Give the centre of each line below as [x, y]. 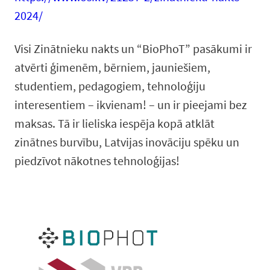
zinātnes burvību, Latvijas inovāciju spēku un [127, 142]
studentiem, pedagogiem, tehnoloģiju [110, 86]
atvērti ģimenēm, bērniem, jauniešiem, [112, 67]
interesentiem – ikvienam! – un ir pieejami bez [131, 105]
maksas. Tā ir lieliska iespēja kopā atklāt [115, 123]
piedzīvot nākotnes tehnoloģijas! [97, 161]
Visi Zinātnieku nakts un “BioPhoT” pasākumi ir [133, 49]
